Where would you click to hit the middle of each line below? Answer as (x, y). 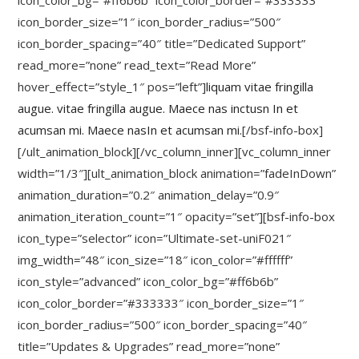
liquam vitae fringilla (260, 87)
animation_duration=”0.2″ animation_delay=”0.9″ (149, 195)
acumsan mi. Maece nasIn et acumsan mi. (130, 130)
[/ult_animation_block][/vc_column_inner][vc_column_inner (175, 151)
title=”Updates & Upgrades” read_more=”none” (149, 346)
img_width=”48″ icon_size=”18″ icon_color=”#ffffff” (155, 260)
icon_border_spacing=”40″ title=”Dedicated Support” (162, 43)
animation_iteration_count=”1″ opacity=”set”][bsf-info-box (177, 216)
